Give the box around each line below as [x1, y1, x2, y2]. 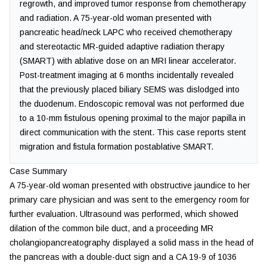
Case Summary [10, 166, 67, 176]
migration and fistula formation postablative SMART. [20, 142, 213, 151]
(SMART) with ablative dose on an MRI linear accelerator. [20, 56, 236, 66]
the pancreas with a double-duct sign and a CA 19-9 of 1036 [10, 252, 237, 262]
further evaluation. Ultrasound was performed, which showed [10, 209, 238, 219]
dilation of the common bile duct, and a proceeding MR [10, 223, 213, 233]
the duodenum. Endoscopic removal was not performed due [20, 99, 244, 108]
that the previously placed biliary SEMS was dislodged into [20, 85, 240, 94]
